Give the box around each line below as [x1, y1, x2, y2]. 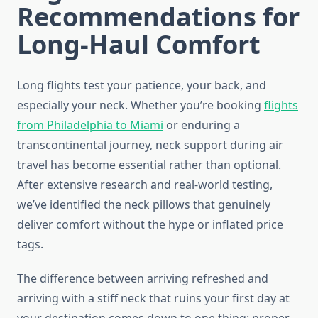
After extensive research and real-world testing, [17, 177, 273, 193]
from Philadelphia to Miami [17, 117, 163, 133]
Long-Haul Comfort [17, 27, 261, 62]
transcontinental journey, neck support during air [17, 137, 283, 153]
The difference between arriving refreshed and [17, 270, 268, 287]
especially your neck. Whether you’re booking [17, 97, 264, 114]
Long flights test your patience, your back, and [17, 77, 266, 94]
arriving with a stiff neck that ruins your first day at [17, 290, 290, 307]
